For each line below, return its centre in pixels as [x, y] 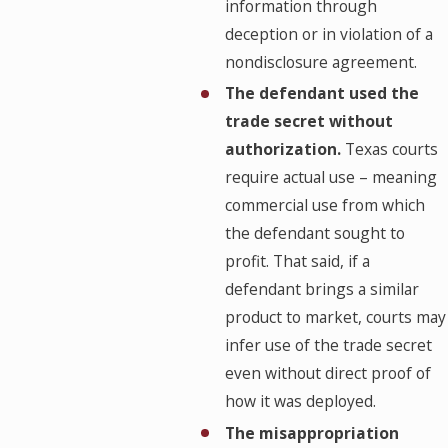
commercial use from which [324, 205]
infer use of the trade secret [328, 345]
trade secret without [308, 121]
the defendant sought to [314, 233]
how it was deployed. [300, 401]
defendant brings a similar [321, 289]
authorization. [284, 149]
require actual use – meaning [330, 177]
